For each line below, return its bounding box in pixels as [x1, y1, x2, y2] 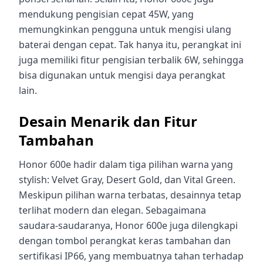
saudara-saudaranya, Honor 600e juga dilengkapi [19, 218, 238, 232]
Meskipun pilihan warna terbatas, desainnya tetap [19, 188, 241, 201]
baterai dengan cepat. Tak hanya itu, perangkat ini [19, 38, 241, 51]
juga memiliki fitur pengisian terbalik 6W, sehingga [19, 53, 244, 66]
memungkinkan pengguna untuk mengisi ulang [19, 22, 231, 36]
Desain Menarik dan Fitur [19, 111, 197, 131]
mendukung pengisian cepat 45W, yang [19, 7, 194, 21]
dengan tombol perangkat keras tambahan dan [19, 234, 231, 247]
